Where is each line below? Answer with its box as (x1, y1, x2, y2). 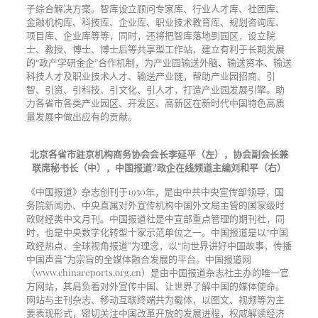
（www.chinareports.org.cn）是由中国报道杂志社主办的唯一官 (26, 266, 289, 278)
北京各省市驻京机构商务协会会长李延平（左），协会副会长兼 (29, 148, 288, 160)
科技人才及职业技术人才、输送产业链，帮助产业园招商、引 (26, 70, 275, 82)
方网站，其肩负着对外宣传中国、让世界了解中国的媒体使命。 (26, 280, 285, 292)
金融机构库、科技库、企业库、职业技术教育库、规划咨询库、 (26, 16, 285, 28)
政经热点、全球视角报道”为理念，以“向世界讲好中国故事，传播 (26, 239, 292, 251)
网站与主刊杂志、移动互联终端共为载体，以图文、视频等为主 (26, 293, 285, 305)
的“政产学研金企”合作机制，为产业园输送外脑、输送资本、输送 (26, 56, 292, 68)
